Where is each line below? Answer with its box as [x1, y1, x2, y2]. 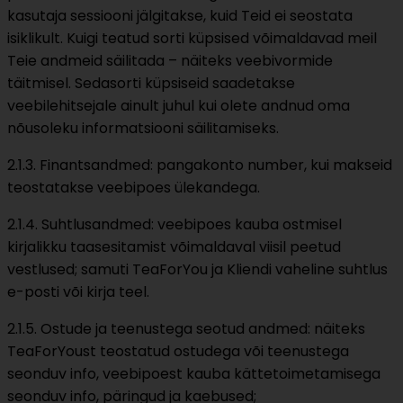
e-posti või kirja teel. [7, 281, 149, 302]
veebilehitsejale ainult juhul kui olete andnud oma [7, 94, 350, 116]
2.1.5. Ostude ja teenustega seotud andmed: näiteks [7, 318, 365, 339]
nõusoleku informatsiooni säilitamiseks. [7, 117, 279, 139]
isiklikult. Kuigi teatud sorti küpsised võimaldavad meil [7, 27, 377, 49]
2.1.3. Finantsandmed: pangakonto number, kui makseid [7, 154, 392, 175]
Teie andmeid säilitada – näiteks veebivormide [7, 49, 333, 71]
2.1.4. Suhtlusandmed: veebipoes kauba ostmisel [7, 213, 342, 235]
